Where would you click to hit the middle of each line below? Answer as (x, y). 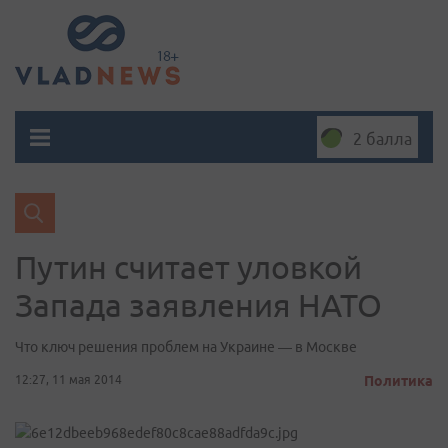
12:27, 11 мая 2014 (68, 379)
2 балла (382, 139)
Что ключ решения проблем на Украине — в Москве (186, 347)
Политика (398, 381)
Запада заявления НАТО (198, 305)
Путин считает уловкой (188, 267)
